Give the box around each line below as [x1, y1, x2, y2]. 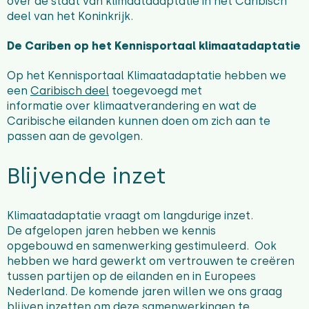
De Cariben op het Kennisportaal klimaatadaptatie [7, 39, 301, 52]
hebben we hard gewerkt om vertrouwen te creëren [7, 255, 295, 268]
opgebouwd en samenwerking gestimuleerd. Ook [7, 239, 277, 253]
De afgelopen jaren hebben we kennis [7, 224, 216, 238]
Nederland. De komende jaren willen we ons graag [7, 285, 282, 299]
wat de [219, 99, 257, 113]
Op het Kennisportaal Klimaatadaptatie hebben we [7, 69, 286, 83]
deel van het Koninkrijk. [7, 9, 133, 23]
